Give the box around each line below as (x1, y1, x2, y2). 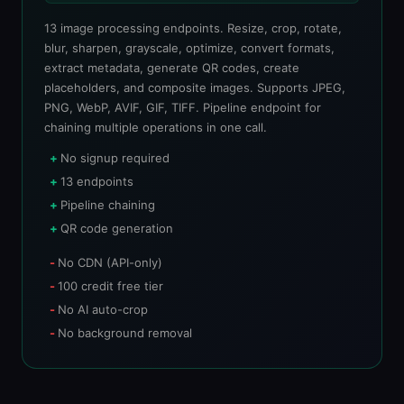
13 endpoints (60, 174, 133, 188)
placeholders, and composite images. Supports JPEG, (44, 80, 345, 95)
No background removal (58, 326, 192, 340)
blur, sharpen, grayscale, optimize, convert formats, (44, 41, 335, 55)
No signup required (60, 151, 170, 165)
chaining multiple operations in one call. (44, 120, 267, 134)
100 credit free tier (58, 279, 163, 293)
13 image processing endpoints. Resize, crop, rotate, (44, 21, 342, 35)
